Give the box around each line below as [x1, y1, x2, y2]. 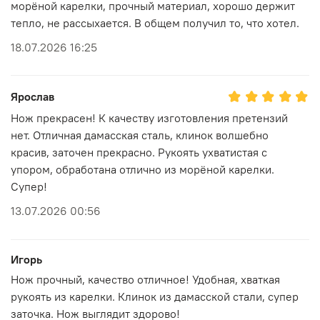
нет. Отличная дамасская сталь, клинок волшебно [11, 128, 269, 143]
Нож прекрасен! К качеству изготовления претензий [11, 111, 288, 126]
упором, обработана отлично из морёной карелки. [11, 162, 274, 177]
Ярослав [11, 89, 54, 104]
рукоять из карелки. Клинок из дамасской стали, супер [11, 289, 299, 304]
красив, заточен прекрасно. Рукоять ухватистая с [11, 145, 267, 160]
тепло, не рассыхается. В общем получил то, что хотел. [11, 16, 299, 31]
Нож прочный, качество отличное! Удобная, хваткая [11, 271, 280, 286]
